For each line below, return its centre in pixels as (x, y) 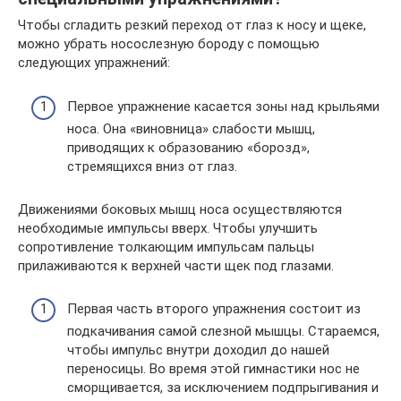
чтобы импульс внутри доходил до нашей (198, 350)
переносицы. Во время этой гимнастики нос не (213, 369)
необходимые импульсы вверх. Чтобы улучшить (168, 228)
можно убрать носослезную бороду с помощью (169, 44)
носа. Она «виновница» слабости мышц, (191, 128)
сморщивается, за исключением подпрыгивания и (223, 388)
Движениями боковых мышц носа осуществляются (180, 209)
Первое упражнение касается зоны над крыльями (223, 106)
